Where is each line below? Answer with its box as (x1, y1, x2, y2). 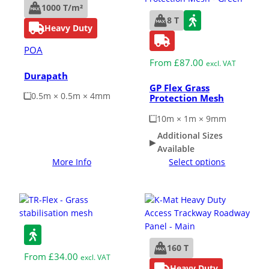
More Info (52, 156, 92, 168)
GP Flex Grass (149, 82, 210, 94)
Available (157, 142, 195, 154)
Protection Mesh (149, 92, 224, 104)
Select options (169, 156, 226, 168)
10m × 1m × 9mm (156, 113, 226, 125)
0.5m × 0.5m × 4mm (31, 90, 110, 102)
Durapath (24, 69, 68, 82)
